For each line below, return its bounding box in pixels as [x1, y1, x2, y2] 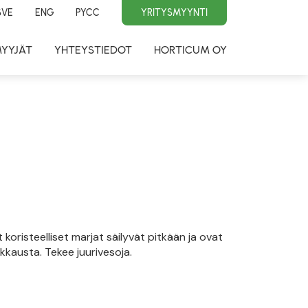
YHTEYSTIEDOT [54, 43, 132, 56]
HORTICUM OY [154, 43, 227, 56]
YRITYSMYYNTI [141, 6, 208, 19]
